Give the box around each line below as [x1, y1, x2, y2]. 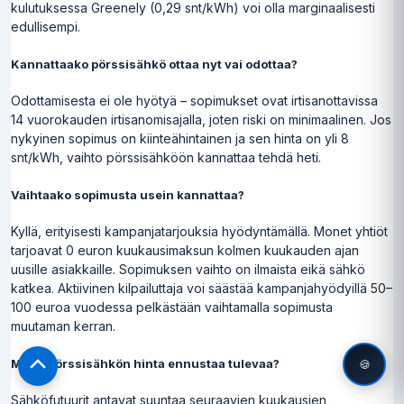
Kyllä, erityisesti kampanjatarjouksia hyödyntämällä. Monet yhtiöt [11, 223, 388, 239]
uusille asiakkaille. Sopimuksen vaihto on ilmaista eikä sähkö [11, 261, 365, 277]
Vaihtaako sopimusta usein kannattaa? [11, 187, 244, 202]
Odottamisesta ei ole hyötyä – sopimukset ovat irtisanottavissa [11, 92, 378, 108]
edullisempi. [11, 18, 80, 34]
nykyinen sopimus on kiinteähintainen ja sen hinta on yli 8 [11, 130, 349, 146]
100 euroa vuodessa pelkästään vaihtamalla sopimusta [11, 298, 333, 315]
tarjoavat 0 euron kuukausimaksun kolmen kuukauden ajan [11, 242, 359, 258]
